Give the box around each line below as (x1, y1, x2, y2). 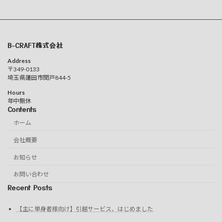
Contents (7, 104, 36, 114)
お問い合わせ (13, 170, 49, 178)
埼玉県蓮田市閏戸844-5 (7, 73, 71, 81)
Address (7, 56, 31, 64)
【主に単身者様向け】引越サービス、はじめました (16, 205, 153, 213)
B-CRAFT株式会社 (7, 40, 63, 50)
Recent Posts (7, 182, 52, 192)
